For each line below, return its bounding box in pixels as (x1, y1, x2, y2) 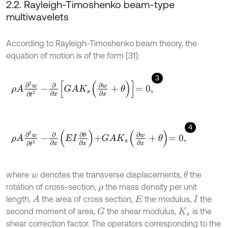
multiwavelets (6, 11, 69, 23)
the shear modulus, (104, 207, 178, 216)
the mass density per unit (103, 182, 197, 192)
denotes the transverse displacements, (38, 170, 184, 180)
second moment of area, (6, 207, 97, 216)
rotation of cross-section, (6, 182, 98, 192)
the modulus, (142, 194, 193, 204)
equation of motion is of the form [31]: (6, 51, 139, 61)
